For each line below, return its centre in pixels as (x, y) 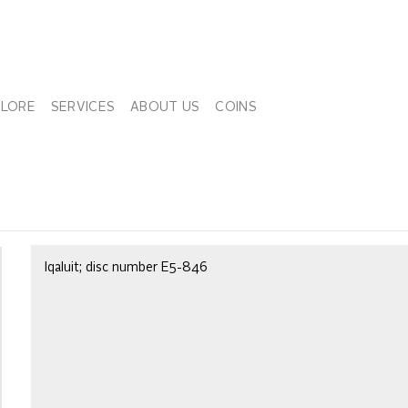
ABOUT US (165, 107)
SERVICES (83, 107)
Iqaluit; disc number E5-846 (126, 268)
